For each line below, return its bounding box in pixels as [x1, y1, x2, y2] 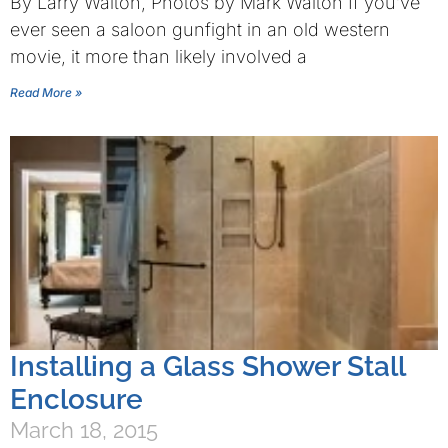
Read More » [10, 85, 82, 100]
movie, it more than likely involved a [10, 46, 307, 67]
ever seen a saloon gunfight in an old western [10, 19, 390, 40]
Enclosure [10, 383, 143, 416]
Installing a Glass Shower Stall [10, 350, 405, 383]
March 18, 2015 [10, 417, 158, 443]
